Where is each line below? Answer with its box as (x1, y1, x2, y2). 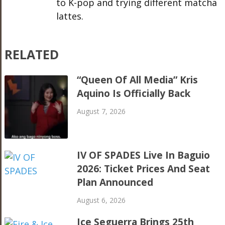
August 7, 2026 (77, 106, 126, 116)
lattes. (56, 10, 83, 22)
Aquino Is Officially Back (77, 86, 191, 100)
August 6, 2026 (77, 195, 126, 205)
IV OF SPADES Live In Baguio (77, 149, 210, 162)
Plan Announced (77, 176, 154, 189)
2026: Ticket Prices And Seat (77, 162, 210, 176)
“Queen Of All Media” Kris (77, 73, 198, 86)
